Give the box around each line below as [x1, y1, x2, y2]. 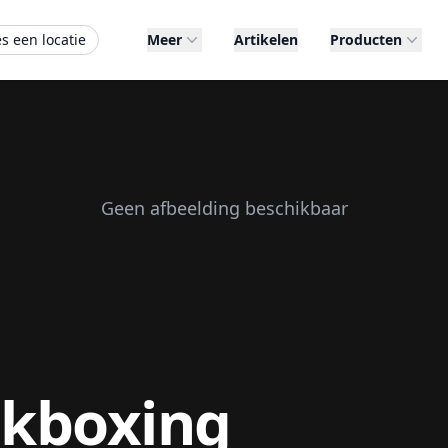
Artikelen [233, 30, 298, 49]
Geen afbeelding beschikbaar [100, 196, 348, 220]
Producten [329, 30, 402, 49]
